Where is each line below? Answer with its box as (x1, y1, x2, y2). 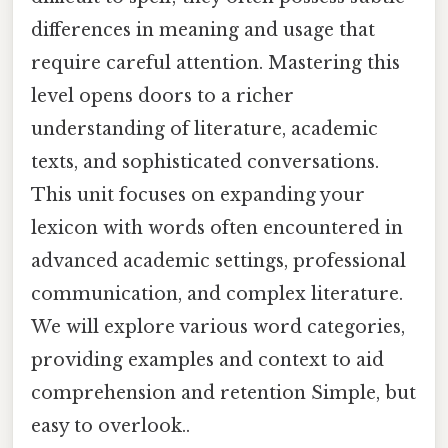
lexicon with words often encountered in (31, 217, 403, 240)
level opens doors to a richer (31, 85, 294, 108)
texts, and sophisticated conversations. (31, 151, 379, 174)
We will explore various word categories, (31, 316, 405, 339)
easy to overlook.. (31, 415, 190, 438)
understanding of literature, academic (31, 118, 378, 141)
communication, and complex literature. (31, 283, 403, 306)
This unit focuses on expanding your (31, 184, 365, 207)
